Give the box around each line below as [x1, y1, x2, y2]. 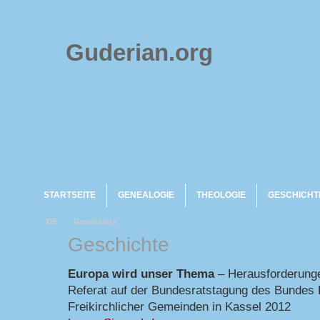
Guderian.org [66, 39, 213, 66]
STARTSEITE [44, 191, 96, 199]
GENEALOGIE [118, 191, 174, 199]
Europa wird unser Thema [68, 266, 214, 281]
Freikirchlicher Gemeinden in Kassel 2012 [68, 299, 291, 314]
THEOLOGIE [196, 191, 246, 199]
